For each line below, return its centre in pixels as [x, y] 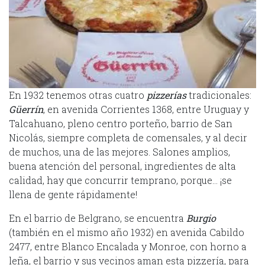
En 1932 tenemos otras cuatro [78, 95]
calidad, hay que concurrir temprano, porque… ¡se [120, 180]
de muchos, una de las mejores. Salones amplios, [119, 151]
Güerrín [26, 109]
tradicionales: [219, 95]
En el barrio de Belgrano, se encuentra [98, 218]
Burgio [201, 218]
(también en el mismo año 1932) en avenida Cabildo [127, 232]
